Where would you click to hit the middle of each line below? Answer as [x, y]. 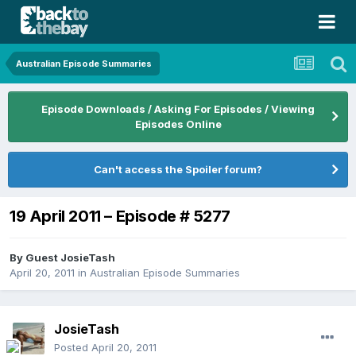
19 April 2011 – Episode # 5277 [120, 217]
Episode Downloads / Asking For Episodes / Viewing [178, 109]
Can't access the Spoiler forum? [178, 169]
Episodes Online [178, 124]
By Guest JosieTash [62, 258]
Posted [73, 348]
